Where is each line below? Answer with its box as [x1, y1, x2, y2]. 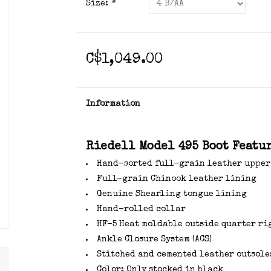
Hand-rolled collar [96, 205, 186, 214]
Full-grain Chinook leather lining [96, 175, 256, 183]
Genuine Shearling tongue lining [96, 190, 247, 198]
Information [85, 100, 140, 108]
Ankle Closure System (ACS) [96, 235, 212, 244]
